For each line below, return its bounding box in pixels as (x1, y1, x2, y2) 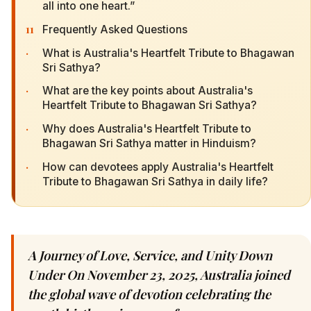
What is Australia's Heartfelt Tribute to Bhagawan (42, 46, 294, 60)
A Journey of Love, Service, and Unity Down (28, 246, 272, 264)
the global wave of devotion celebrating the (28, 285, 271, 303)
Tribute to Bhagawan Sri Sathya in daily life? (42, 174, 268, 188)
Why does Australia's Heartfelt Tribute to (42, 122, 251, 136)
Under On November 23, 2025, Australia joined (28, 265, 290, 283)
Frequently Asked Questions (42, 22, 187, 36)
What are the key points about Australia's (42, 84, 253, 98)
